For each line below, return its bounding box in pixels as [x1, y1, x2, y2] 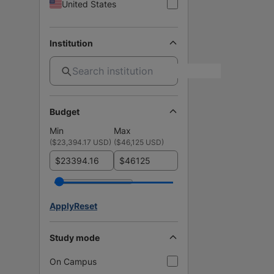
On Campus [50, 256, 97, 267]
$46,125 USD [116, 137, 161, 147]
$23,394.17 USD [52, 137, 109, 147]
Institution [50, 37, 93, 48]
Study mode [50, 232, 100, 243]
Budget [50, 106, 80, 117]
